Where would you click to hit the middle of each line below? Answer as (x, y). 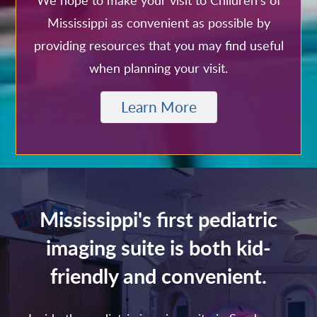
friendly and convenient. (158, 276)
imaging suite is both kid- (158, 248)
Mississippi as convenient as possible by (158, 23)
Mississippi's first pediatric (158, 219)
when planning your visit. (158, 68)
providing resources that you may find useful (158, 46)
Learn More (158, 106)
